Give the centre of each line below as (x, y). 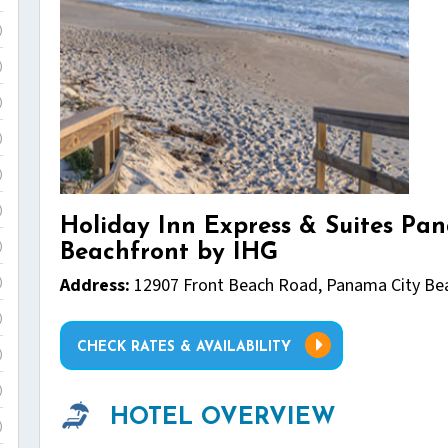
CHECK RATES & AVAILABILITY (184, 347)
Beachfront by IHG (169, 253)
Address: (95, 285)
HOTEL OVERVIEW (223, 417)
